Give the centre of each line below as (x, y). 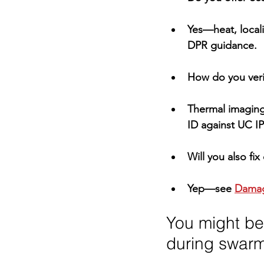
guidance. (232, 45)
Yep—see (211, 188)
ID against (212, 125)
